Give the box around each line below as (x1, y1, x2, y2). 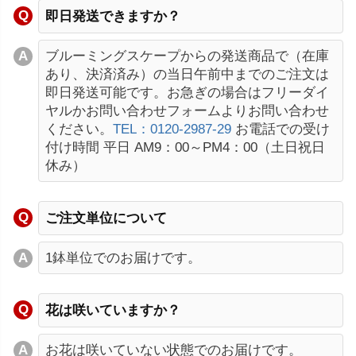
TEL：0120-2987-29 (113, 121, 231, 137)
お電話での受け (231, 121, 330, 137)
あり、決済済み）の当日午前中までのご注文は (45, 66, 329, 82)
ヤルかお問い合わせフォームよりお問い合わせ (45, 103, 329, 118)
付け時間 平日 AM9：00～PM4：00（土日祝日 (45, 139, 325, 155)
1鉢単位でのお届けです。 (45, 250, 201, 265)
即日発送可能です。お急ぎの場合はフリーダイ (45, 84, 329, 100)
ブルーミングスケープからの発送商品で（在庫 (45, 48, 329, 64)
